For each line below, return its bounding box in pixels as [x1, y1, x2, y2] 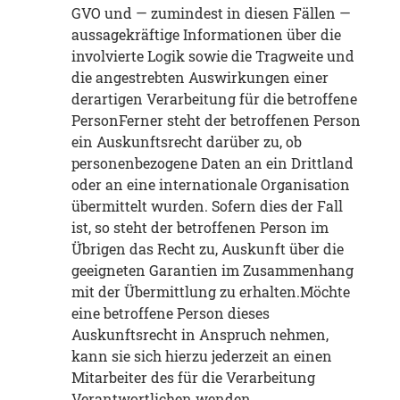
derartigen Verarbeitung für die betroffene [71, 89, 357, 109]
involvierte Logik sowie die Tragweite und [71, 46, 354, 66]
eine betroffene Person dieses [71, 304, 270, 323]
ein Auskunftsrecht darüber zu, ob [71, 132, 302, 152]
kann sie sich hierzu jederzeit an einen [71, 346, 332, 366]
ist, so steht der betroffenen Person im [71, 218, 329, 237]
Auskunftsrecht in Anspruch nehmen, [71, 325, 329, 345]
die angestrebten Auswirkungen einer [71, 68, 329, 87]
